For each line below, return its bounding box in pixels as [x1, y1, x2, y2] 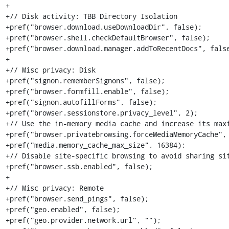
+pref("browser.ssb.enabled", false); [5, 162, 153, 171]
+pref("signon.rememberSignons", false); [5, 76, 165, 85]
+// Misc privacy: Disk [5, 65, 96, 75]
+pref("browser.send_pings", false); [5, 194, 149, 203]
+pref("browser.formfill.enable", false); [5, 86, 169, 96]
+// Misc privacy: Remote [5, 183, 104, 193]
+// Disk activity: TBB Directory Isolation [5, 11, 177, 21]
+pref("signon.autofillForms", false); [5, 97, 157, 107]
